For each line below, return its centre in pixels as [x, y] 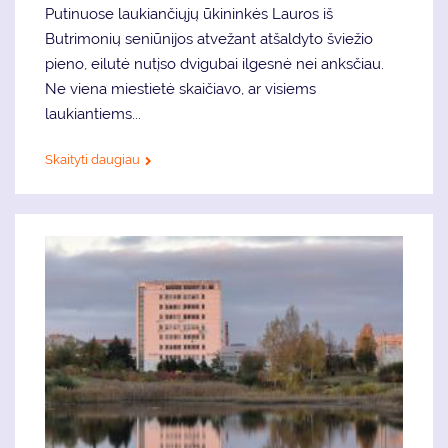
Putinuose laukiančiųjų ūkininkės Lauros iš [189, 14]
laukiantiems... [93, 114]
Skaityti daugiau [92, 160]
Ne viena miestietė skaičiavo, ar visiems [180, 89]
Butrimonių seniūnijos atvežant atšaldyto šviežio [209, 39]
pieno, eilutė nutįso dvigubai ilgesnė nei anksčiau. [214, 64]
